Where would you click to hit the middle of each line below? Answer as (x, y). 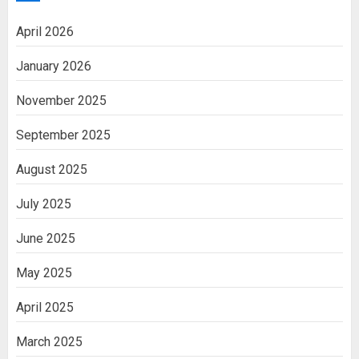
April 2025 (45, 307)
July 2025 (44, 204)
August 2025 (52, 169)
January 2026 (54, 66)
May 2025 (44, 272)
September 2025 (63, 135)
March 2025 (49, 341)
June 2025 (46, 238)
